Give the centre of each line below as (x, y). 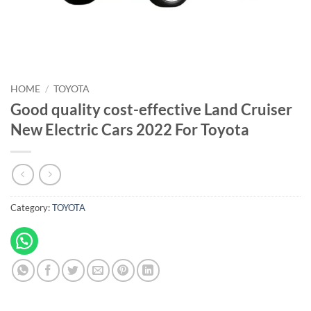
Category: (31, 208)
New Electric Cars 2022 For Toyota (130, 129)
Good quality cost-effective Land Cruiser (151, 109)
